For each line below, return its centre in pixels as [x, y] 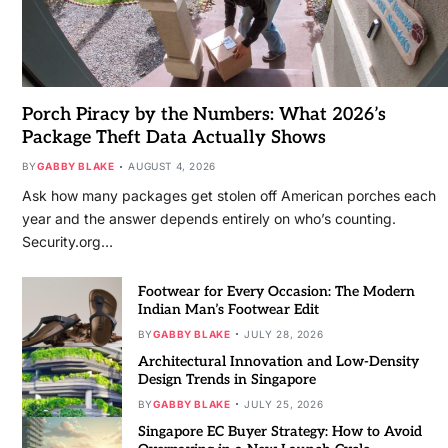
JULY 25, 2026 [284, 403]
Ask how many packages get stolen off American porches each [228, 196]
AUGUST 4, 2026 [172, 166]
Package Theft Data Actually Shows [173, 138]
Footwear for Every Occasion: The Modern [276, 291]
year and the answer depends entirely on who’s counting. [208, 219]
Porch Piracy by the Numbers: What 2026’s [203, 115]
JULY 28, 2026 [284, 333]
